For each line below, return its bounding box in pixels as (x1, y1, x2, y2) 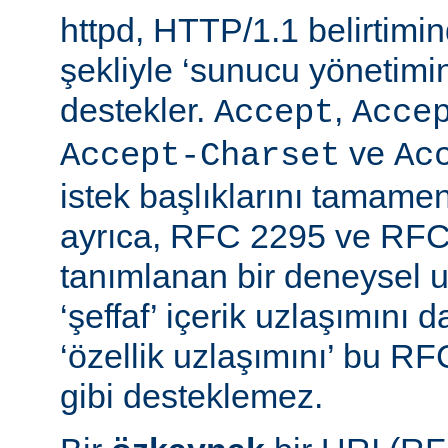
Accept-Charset (60, 136, 340, 175)
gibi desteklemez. (60, 376, 323, 415)
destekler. (60, 90, 214, 129)
